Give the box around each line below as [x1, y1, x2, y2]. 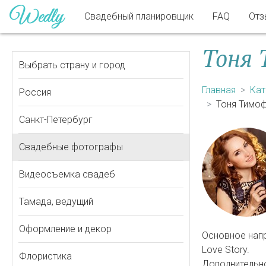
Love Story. [202, 244, 249, 255]
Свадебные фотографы [19, 141, 123, 153]
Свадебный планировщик [84, 11, 194, 22]
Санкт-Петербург [19, 114, 93, 125]
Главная [202, 84, 236, 96]
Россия [19, 87, 51, 98]
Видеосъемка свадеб [19, 169, 115, 180]
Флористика [19, 251, 72, 262]
